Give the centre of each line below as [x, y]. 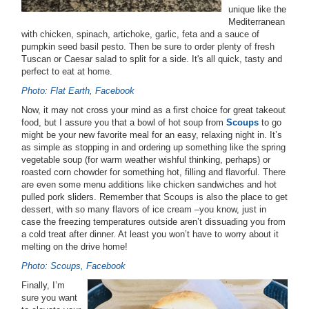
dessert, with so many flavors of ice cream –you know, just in [144, 209]
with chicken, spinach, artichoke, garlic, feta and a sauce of [140, 34]
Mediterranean [257, 22]
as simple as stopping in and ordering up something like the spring [153, 147]
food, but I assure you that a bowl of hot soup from [124, 122]
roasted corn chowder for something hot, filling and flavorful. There [153, 172]
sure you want [49, 298]
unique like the [257, 9]
